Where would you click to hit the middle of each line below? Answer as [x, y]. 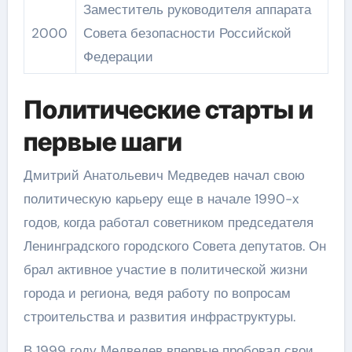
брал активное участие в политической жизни [165, 269]
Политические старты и [168, 110]
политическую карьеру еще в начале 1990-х [161, 198]
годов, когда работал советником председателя [168, 222]
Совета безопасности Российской [187, 33]
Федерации [118, 56]
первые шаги [103, 142]
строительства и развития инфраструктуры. [159, 316]
